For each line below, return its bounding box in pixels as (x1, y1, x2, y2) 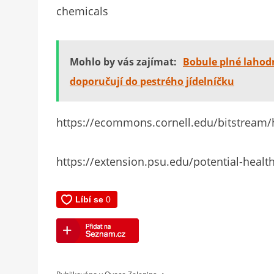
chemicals (56, 4, 108, 19)
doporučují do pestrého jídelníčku (70, 75, 234, 89)
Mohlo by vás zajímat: (70, 55, 177, 69)
